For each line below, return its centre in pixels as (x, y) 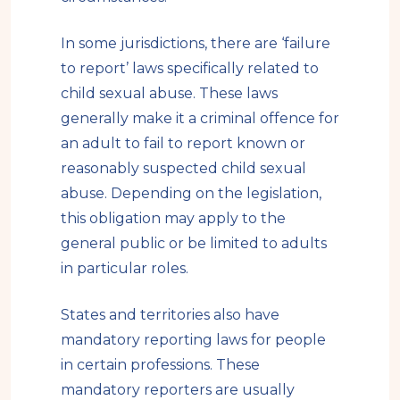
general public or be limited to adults (194, 244)
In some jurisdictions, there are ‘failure (196, 44)
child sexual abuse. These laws (169, 94)
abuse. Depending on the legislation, (191, 194)
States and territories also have (170, 315)
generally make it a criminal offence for (200, 119)
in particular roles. (125, 269)
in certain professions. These (160, 365)
